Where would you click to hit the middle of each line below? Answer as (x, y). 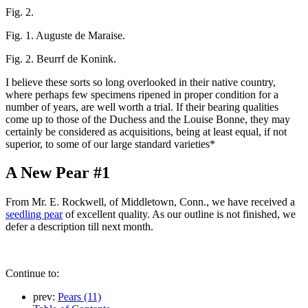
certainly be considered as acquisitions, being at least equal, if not (146, 131)
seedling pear (34, 214)
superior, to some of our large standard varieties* (110, 144)
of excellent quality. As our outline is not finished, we (179, 214)
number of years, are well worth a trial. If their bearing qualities (142, 107)
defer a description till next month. (79, 227)
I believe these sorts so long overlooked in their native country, (141, 82)
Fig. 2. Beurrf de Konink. (61, 58)
